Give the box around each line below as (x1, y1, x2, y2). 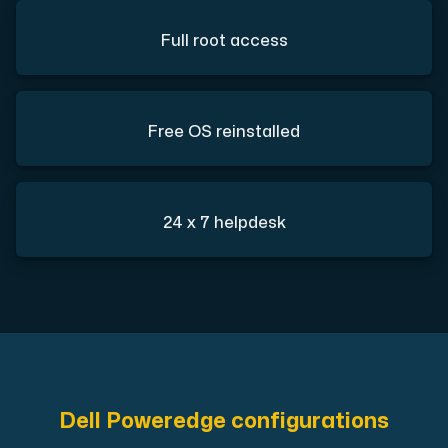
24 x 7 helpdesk (162, 215, 286, 232)
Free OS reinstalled (148, 124, 300, 141)
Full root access (160, 33, 288, 50)
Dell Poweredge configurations (59, 411, 389, 433)
